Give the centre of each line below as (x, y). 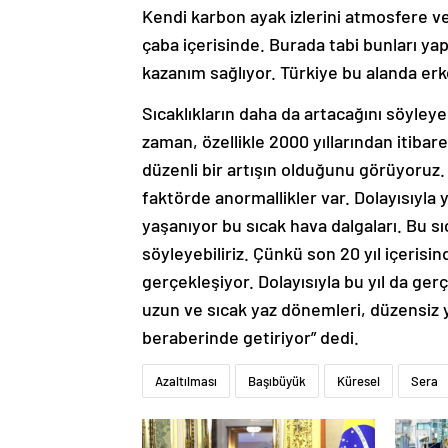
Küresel (358, 381)
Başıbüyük (277, 381)
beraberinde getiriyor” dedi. (250, 337)
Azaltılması (186, 381)
